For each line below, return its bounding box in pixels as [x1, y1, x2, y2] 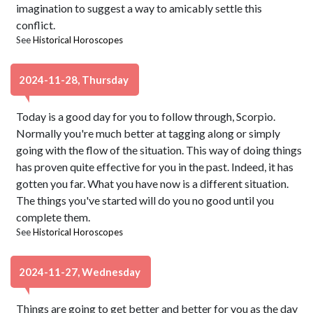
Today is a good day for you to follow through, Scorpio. [16, 110, 276, 123]
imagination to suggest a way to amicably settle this [16, 1, 263, 15]
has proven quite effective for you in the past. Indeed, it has [16, 160, 294, 173]
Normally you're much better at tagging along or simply [16, 126, 281, 140]
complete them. [16, 210, 91, 224]
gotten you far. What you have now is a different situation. [16, 177, 289, 190]
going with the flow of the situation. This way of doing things [16, 143, 303, 156]
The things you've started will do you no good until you [16, 194, 275, 207]
